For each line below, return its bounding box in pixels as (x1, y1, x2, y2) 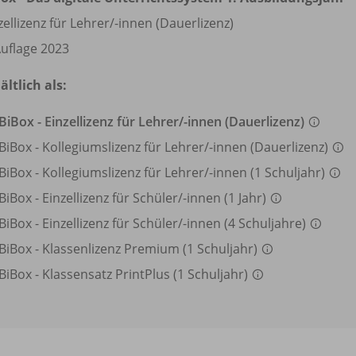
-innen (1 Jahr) (183, 188, 269, 207)
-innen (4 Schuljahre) (183, 214, 309, 232)
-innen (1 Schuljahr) (209, 163, 328, 181)
